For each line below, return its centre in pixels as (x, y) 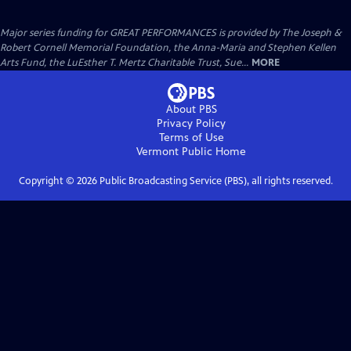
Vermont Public (174, 151)
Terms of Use (191, 137)
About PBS (191, 109)
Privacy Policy (191, 123)
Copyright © (47, 181)
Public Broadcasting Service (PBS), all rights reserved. (215, 181)
